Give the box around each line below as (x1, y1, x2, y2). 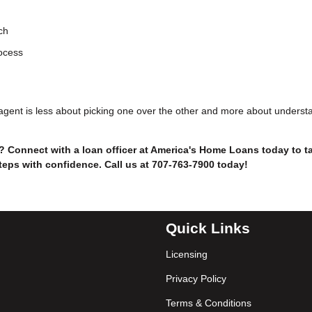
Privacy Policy (166, 272, 226, 284)
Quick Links (166, 220, 250, 237)
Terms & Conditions (166, 297, 251, 309)
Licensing (166, 248, 208, 260)
